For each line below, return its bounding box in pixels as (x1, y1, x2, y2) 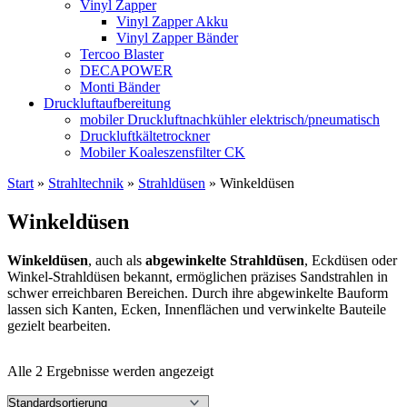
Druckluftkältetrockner (80, 127, 210, 144)
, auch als (88, 252, 145, 268)
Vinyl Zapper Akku (116, 13, 228, 29)
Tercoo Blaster (80, 45, 164, 62)
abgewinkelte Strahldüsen (145, 252, 304, 268)
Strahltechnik (48, 174, 124, 191)
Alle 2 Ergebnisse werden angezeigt (7, 362, 213, 379)
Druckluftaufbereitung (44, 94, 171, 111)
